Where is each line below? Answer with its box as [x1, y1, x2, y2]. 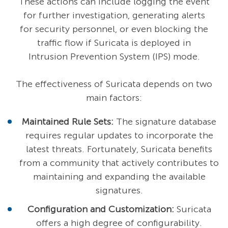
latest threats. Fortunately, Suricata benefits [26, 144, 212, 155]
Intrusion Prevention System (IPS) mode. [28, 51, 200, 63]
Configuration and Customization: [27, 204, 174, 215]
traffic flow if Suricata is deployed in [37, 37, 191, 49]
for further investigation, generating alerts [23, 10, 205, 21]
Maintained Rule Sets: [22, 116, 113, 128]
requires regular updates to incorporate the [25, 130, 213, 141]
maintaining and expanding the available [33, 171, 206, 183]
